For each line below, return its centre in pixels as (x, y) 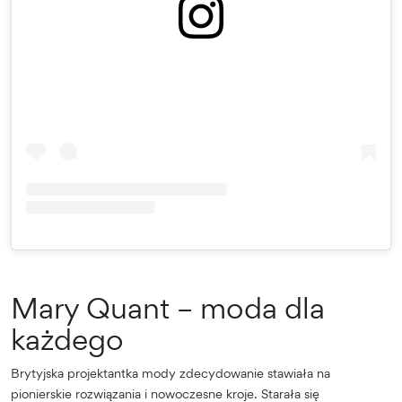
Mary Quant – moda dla (168, 308)
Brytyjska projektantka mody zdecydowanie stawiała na (170, 373)
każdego (67, 340)
